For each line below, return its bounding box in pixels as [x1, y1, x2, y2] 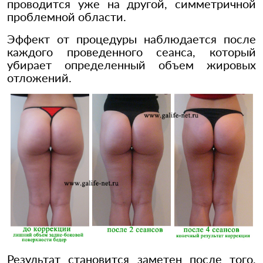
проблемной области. [7, 9, 126, 24]
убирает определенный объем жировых [7, 58, 256, 72]
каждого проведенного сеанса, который [7, 45, 256, 59]
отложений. [7, 70, 72, 85]
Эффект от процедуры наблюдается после [7, 32, 256, 46]
